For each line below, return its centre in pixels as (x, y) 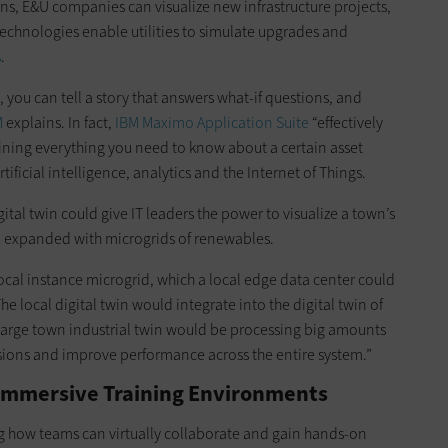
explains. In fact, (59, 122)
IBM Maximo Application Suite (212, 122)
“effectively (346, 122)
